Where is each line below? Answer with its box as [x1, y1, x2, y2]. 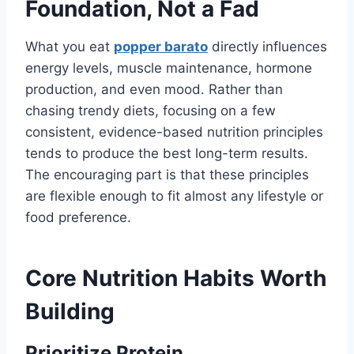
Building [25, 298, 115, 326]
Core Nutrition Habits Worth [25, 265, 326, 292]
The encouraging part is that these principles [25, 167, 309, 183]
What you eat [25, 39, 114, 55]
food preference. [25, 209, 131, 226]
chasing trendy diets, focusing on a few [25, 103, 276, 119]
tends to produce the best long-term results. [25, 145, 308, 162]
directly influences [208, 39, 327, 55]
